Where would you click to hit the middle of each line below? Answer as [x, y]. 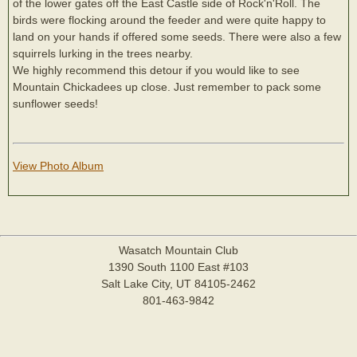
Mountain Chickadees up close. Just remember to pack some [167, 87]
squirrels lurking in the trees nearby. [103, 53]
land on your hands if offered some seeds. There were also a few [177, 37]
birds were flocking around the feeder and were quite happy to [169, 20]
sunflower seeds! [55, 104]
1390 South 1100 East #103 [178, 267]
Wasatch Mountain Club [178, 250]
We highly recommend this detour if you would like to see [156, 70]
